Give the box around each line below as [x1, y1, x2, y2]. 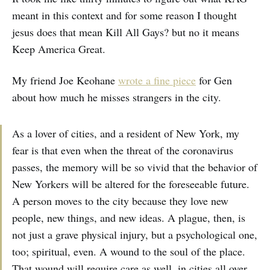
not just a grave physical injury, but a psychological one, [12, 227, 257, 242]
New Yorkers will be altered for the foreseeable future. [12, 176, 250, 191]
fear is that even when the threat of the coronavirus [12, 142, 233, 157]
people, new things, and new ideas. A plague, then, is [12, 210, 245, 225]
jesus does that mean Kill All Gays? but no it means [12, 24, 239, 39]
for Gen [196, 72, 232, 87]
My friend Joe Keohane [12, 72, 118, 87]
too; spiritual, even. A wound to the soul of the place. [12, 243, 245, 259]
